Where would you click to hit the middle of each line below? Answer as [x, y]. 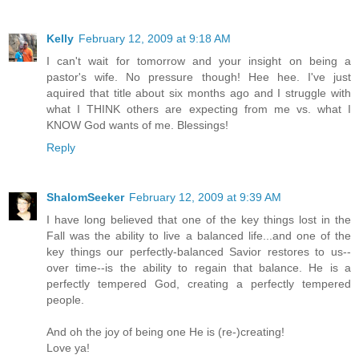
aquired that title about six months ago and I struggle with [199, 93]
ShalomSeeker [85, 198]
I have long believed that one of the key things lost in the [199, 220]
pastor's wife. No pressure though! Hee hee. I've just [199, 77]
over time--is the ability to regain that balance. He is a [199, 268]
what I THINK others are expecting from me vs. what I [199, 109]
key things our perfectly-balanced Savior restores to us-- [199, 252]
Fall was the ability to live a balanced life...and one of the [199, 236]
